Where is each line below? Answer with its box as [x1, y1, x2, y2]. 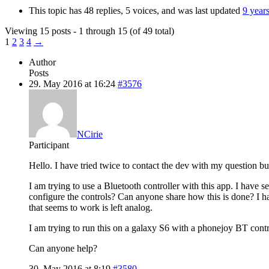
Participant [29, 139, 69, 150]
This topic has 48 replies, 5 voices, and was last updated [29, 5, 243, 16]
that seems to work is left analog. [29, 202, 153, 213]
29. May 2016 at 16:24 [29, 78, 115, 89]
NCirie [77, 128, 103, 139]
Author [29, 56, 56, 67]
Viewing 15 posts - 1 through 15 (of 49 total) [5, 25, 174, 36]
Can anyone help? [29, 243, 97, 253]
